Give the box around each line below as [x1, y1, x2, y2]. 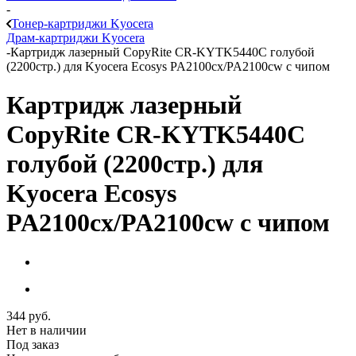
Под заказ [6, 337, 59, 351]
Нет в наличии [6, 323, 87, 337]
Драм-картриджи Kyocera [6, 31, 145, 44]
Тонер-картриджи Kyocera [11, 17, 153, 30]
